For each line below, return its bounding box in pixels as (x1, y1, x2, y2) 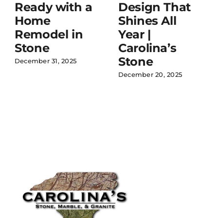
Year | (118, 27, 151, 42)
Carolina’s (118, 41, 177, 55)
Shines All (118, 14, 177, 28)
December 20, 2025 (118, 71, 182, 79)
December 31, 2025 (15, 57, 77, 65)
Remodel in (15, 27, 83, 42)
